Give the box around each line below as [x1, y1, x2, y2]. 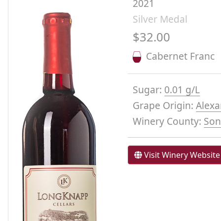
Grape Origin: [133, 99, 196, 112]
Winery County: [133, 114, 204, 128]
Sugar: [133, 83, 165, 96]
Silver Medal [133, 12, 188, 26]
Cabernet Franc [141, 49, 215, 63]
